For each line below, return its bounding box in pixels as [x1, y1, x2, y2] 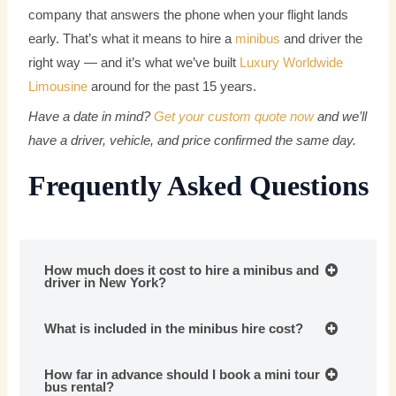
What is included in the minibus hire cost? [44, 322, 304, 337]
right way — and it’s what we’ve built [28, 55, 240, 70]
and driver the [280, 31, 363, 46]
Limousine [28, 79, 88, 94]
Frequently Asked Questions [27, 171, 369, 202]
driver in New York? [44, 276, 167, 291]
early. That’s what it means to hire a [28, 31, 236, 46]
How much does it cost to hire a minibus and [44, 263, 320, 278]
